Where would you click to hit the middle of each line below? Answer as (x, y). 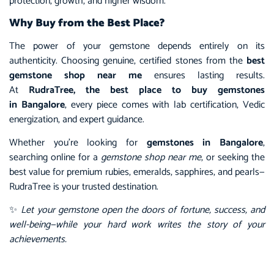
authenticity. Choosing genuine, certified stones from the (128, 61)
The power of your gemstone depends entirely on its (137, 46)
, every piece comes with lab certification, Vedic (165, 105)
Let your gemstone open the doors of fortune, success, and (143, 210)
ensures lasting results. (203, 75)
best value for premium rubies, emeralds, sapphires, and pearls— (137, 172)
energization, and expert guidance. (78, 119)
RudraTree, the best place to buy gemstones (147, 90)
